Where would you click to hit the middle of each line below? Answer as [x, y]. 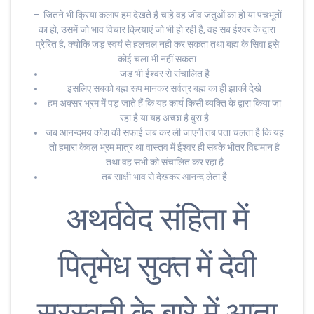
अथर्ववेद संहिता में [157, 219]
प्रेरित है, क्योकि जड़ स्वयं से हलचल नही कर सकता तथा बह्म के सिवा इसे [157, 45]
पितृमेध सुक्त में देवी [157, 266]
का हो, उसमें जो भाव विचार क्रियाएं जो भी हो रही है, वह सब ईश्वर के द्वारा [157, 30]
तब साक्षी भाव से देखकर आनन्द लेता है [164, 177]
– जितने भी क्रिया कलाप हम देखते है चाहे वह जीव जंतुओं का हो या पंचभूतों [157, 15]
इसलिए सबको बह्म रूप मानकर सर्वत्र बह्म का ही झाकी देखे [164, 89]
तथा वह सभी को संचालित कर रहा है [164, 162]
